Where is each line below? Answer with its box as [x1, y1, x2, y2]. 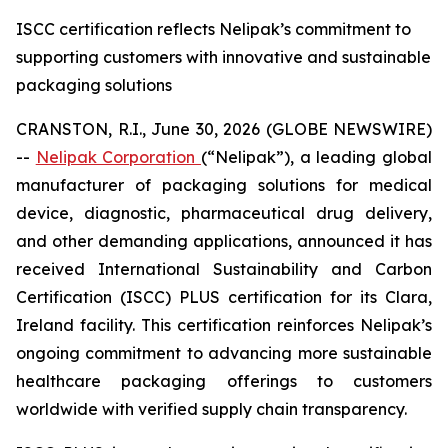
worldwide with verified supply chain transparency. [16, 399, 407, 419]
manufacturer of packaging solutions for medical [16, 175, 432, 195]
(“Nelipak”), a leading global [201, 147, 433, 167]
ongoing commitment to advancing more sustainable [16, 343, 432, 363]
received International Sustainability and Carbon [16, 259, 432, 279]
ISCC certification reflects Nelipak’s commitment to [16, 19, 411, 39]
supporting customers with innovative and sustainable [16, 47, 431, 67]
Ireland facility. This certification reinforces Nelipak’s [16, 315, 432, 335]
